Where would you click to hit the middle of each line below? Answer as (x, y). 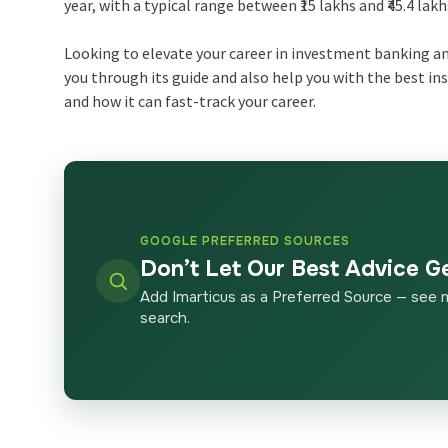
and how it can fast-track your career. (190, 101)
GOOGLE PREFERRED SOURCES (245, 241)
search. (165, 318)
